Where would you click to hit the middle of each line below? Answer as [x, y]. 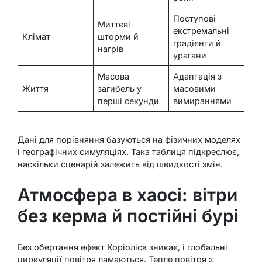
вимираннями [203, 101]
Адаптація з [198, 77]
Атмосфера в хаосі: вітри [127, 195]
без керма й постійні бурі [128, 216]
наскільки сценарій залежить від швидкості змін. [120, 164]
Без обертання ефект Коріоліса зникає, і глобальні [123, 247]
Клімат [37, 37]
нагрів [111, 49]
